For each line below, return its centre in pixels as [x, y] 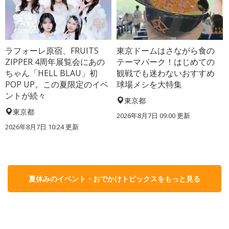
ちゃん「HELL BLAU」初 [51, 73]
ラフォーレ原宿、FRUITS [52, 50]
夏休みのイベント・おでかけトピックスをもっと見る [114, 178]
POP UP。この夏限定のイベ [57, 84]
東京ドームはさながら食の [166, 50]
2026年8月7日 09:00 [146, 115]
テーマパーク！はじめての [166, 62]
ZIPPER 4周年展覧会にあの [55, 62]
